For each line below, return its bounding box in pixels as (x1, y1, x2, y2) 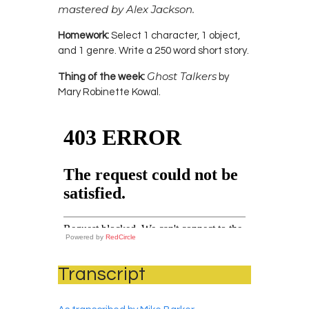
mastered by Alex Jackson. (58, 2, 195, 16)
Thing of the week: (58, 71, 145, 82)
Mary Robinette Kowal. (58, 86, 161, 97)
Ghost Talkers (147, 69, 217, 83)
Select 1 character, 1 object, (111, 30, 240, 41)
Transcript (58, 264, 146, 284)
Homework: (58, 30, 111, 41)
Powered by (66, 232, 106, 241)
